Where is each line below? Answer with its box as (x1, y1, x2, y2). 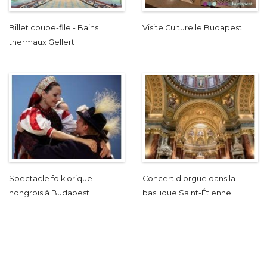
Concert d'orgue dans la (142, 174, 235, 184)
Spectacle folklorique (9, 174, 92, 184)
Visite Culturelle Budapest (142, 23, 242, 32)
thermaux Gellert (9, 37, 74, 46)
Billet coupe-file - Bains (9, 23, 98, 32)
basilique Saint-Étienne (142, 188, 231, 198)
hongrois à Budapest (9, 188, 89, 198)
